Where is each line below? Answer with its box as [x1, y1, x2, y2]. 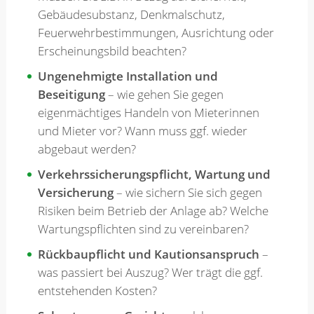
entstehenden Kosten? [37, 282, 160, 299]
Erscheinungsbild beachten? [37, 43, 189, 60]
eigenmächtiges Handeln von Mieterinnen [37, 104, 259, 121]
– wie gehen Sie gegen [104, 86, 224, 103]
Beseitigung [37, 86, 105, 103]
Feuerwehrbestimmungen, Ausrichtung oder [37, 25, 274, 41]
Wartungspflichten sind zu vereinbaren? [37, 221, 252, 238]
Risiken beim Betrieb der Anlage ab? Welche [37, 203, 268, 219]
